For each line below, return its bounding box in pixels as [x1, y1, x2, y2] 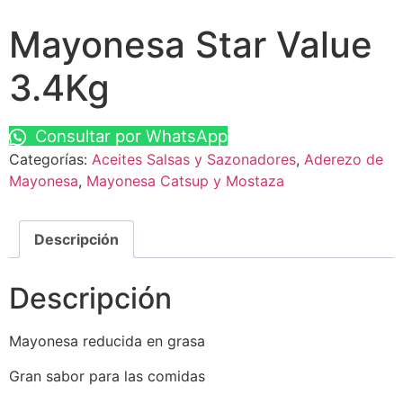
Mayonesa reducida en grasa [9, 332, 205, 351]
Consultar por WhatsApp [30, 126, 228, 147]
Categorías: [9, 150, 92, 169]
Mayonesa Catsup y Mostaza [86, 172, 284, 191]
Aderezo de [304, 150, 383, 169]
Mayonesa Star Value [9, 22, 372, 67]
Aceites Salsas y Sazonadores [92, 150, 296, 169]
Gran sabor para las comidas [9, 366, 205, 385]
